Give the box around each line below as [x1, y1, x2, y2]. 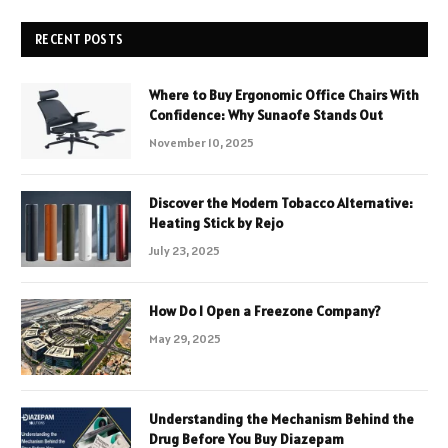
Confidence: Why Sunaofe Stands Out [149, 105, 383, 124]
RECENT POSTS [35, 30, 124, 48]
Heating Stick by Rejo [149, 213, 283, 232]
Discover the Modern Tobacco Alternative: [149, 193, 413, 212]
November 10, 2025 [149, 134, 254, 150]
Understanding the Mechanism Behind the [149, 409, 414, 428]
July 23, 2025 [149, 242, 220, 258]
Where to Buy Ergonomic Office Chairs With [149, 85, 419, 104]
